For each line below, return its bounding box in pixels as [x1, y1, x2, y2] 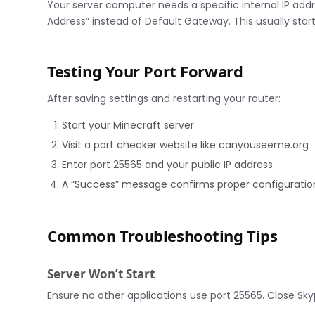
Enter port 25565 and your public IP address [62, 157, 274, 172]
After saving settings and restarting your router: [47, 91, 281, 106]
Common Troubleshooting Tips [47, 225, 278, 247]
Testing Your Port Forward [47, 60, 243, 82]
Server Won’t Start [47, 265, 155, 282]
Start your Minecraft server [62, 118, 195, 133]
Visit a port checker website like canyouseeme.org [62, 138, 309, 153]
